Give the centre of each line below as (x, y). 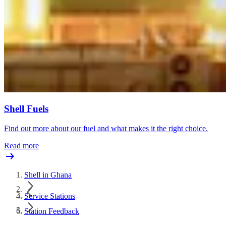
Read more (21, 145)
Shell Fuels (26, 109)
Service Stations (50, 196)
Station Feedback (52, 211)
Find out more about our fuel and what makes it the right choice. (106, 128)
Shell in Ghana (48, 175)
